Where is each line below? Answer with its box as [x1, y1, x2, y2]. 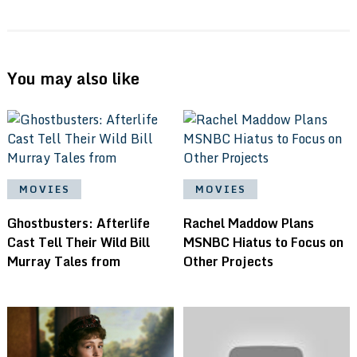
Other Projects [183, 251, 274, 273]
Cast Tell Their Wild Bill [6, 232, 150, 253]
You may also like [6, 65, 139, 92]
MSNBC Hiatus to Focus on [183, 232, 344, 253]
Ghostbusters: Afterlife [6, 213, 150, 234]
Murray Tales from [6, 251, 120, 273]
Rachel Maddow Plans [183, 213, 315, 234]
